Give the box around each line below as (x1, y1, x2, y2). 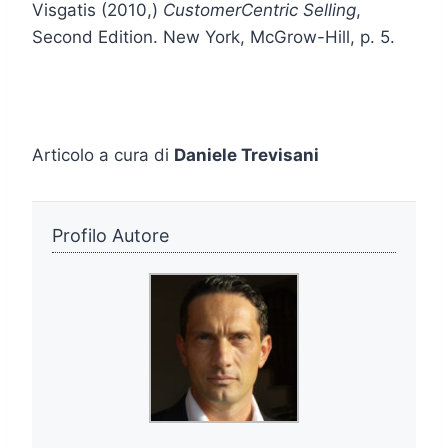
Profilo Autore (52, 224, 169, 246)
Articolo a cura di (32, 144, 174, 165)
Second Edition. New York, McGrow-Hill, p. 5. (32, 26, 395, 47)
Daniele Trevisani (174, 144, 319, 165)
